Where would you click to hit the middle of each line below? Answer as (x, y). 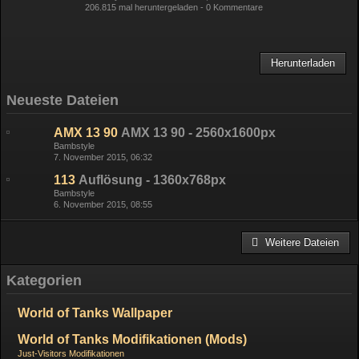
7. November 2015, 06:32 (103, 157)
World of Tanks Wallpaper (95, 313)
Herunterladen (303, 63)
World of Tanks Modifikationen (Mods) (132, 339)
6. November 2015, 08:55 (103, 204)
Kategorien (44, 280)
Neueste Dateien (63, 100)
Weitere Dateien (302, 242)
